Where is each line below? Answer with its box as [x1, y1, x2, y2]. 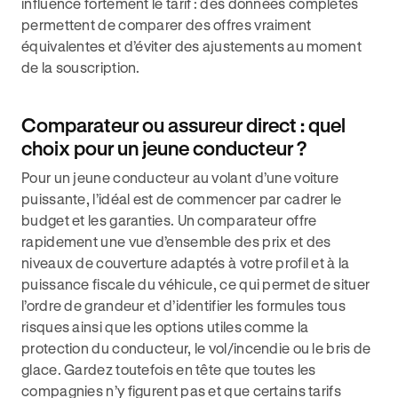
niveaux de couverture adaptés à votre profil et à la [21, 254, 350, 271]
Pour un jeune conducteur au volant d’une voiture [21, 169, 339, 186]
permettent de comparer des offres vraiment [21, 16, 312, 33]
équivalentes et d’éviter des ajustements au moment [21, 37, 362, 54]
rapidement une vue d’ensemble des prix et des [21, 233, 331, 250]
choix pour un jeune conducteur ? [21, 137, 306, 159]
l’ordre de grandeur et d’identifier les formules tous [21, 297, 346, 314]
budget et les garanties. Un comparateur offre [21, 211, 317, 228]
